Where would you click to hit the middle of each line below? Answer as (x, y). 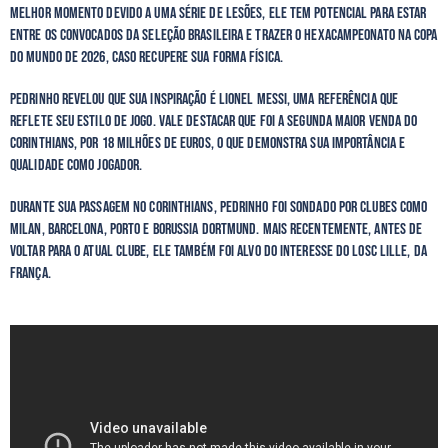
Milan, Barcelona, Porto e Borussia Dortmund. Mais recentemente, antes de (216, 230)
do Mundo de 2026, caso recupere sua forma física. (148, 58)
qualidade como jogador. (78, 166)
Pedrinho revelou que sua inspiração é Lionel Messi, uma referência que (204, 100)
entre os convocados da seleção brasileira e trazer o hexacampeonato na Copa (224, 36)
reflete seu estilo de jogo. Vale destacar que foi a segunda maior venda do (214, 122)
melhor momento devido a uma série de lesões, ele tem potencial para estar (218, 14)
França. (32, 274)
